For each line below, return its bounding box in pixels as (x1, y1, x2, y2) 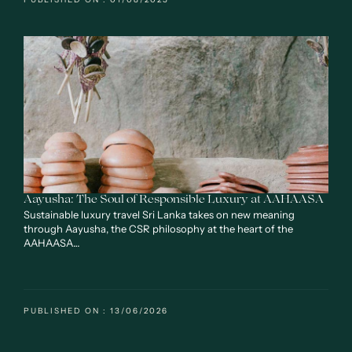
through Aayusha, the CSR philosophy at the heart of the (24, 222, 293, 236)
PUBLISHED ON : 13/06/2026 (24, 306, 168, 317)
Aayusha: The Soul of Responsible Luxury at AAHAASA (24, 195, 324, 207)
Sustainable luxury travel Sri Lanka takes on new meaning (24, 208, 295, 222)
